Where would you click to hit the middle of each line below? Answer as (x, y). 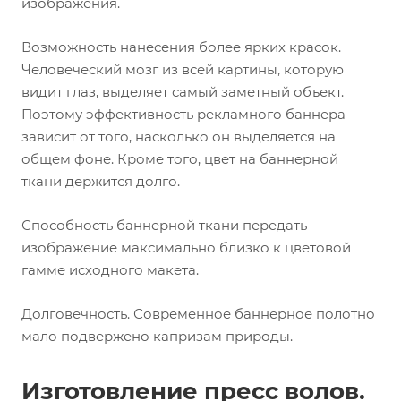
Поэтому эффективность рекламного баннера (183, 114)
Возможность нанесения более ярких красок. (181, 47)
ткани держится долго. (102, 181)
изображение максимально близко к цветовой (186, 247)
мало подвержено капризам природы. (157, 336)
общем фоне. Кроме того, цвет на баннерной (180, 159)
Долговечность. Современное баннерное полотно (198, 314)
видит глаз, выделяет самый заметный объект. (183, 92)
